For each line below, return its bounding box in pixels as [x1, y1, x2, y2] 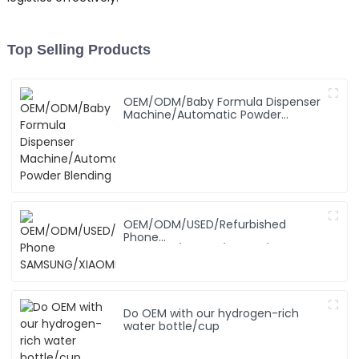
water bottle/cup [123, 318, 220, 335]
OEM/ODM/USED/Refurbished [123, 216, 287, 233]
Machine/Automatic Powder [123, 107, 282, 123]
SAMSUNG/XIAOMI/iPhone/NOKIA [123, 242, 303, 259]
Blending [123, 119, 171, 136]
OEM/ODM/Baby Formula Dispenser [123, 94, 321, 111]
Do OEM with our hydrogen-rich [123, 305, 300, 322]
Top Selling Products [6, 42, 151, 58]
